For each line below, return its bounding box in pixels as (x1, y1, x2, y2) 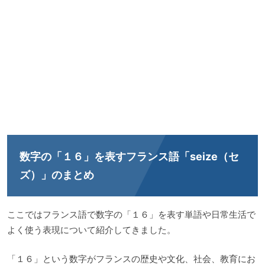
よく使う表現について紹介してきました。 (7, 224, 176, 236)
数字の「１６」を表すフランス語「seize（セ (20, 150, 239, 163)
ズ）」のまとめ (20, 169, 95, 181)
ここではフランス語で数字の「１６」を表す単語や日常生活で (7, 209, 256, 221)
